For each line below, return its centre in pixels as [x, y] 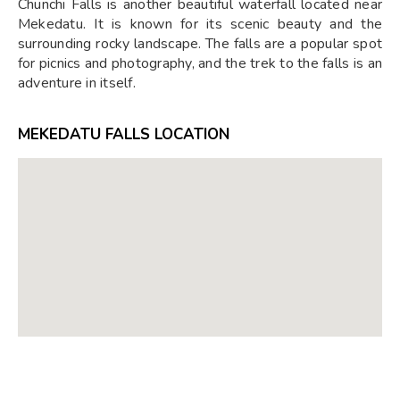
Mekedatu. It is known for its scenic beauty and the [200, 24]
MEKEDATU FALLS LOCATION [124, 134]
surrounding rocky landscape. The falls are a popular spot [200, 43]
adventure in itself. [77, 83]
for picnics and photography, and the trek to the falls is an [200, 63]
